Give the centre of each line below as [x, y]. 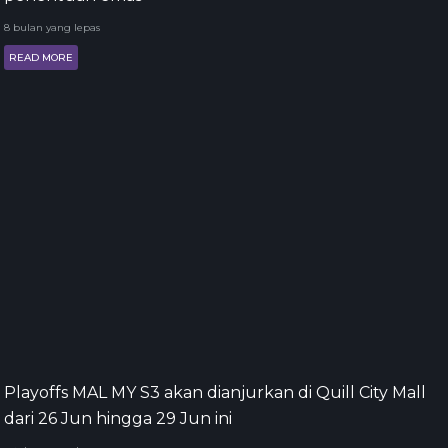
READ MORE [41, 57]
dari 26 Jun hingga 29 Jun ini [118, 418]
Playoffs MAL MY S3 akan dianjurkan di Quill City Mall [215, 392]
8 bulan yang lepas [52, 27]
